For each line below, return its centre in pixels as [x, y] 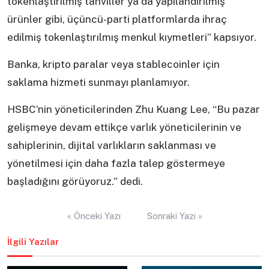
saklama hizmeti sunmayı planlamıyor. [98, 83]
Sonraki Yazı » [174, 216]
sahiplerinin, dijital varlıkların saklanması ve [112, 146]
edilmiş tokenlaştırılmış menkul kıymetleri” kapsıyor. [132, 38]
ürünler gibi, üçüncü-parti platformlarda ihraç [117, 20]
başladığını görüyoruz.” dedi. [75, 182]
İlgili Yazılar [33, 242]
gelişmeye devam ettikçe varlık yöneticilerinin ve [124, 128]
